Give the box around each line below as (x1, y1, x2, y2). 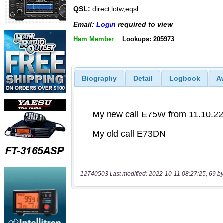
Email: (73, 20, 96, 28)
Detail (133, 74, 153, 82)
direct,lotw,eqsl (90, 5, 138, 13)
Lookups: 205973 (122, 35, 174, 43)
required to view (116, 20, 173, 28)
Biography (81, 74, 117, 82)
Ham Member (73, 35, 114, 43)
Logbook (169, 74, 200, 82)
